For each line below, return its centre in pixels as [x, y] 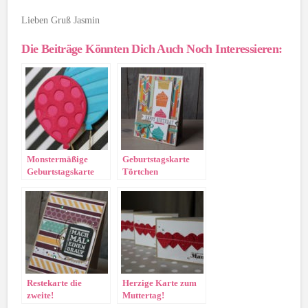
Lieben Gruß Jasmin [61, 21]
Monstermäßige [58, 159]
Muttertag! [144, 295]
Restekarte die [55, 283]
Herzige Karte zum [160, 283]
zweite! [41, 295]
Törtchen [141, 171]
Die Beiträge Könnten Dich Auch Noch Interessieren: [152, 48]
